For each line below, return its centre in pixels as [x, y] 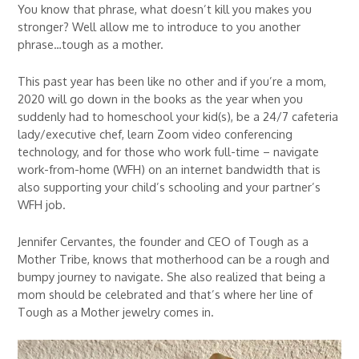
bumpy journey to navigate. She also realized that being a [172, 276]
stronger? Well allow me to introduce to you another [159, 26]
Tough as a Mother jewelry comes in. [116, 312]
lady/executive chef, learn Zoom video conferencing [155, 134]
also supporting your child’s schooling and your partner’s [169, 187]
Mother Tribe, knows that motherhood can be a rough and [174, 259]
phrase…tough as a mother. [91, 44]
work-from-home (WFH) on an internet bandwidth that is [169, 169]
